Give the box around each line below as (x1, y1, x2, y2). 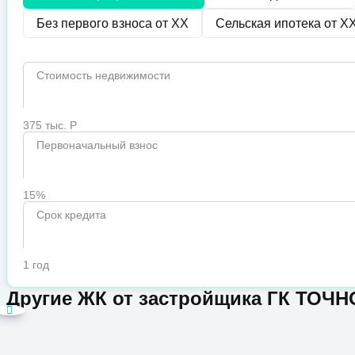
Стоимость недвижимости (36, 69, 170, 82)
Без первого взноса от (36, 17, 171, 31)
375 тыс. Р (23, 119, 77, 132)
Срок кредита (36, 208, 106, 222)
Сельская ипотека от (216, 17, 340, 31)
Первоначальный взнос (36, 139, 158, 152)
